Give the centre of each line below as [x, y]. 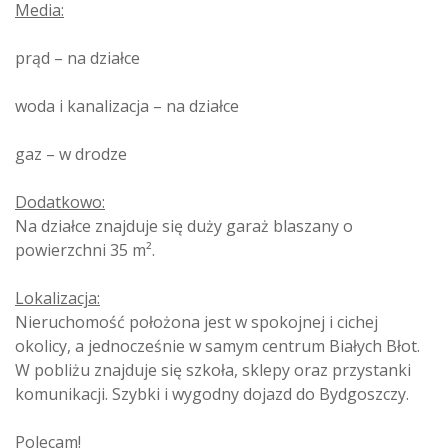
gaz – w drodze [71, 153]
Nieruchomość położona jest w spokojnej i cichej [196, 321]
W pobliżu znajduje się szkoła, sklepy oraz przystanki [213, 369]
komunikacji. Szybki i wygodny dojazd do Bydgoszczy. [212, 393]
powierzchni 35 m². [85, 249]
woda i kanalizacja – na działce [127, 105]
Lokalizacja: [57, 297]
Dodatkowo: [60, 201]
